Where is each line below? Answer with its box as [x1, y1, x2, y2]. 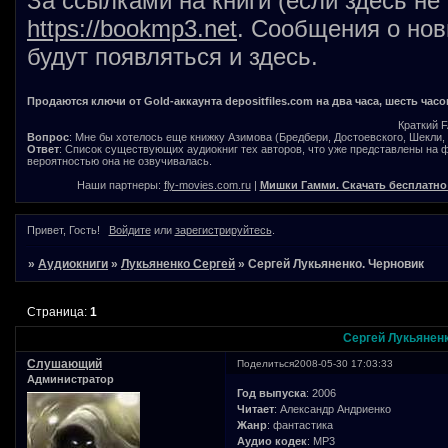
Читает [237, 402, 275, 415]
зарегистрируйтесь [174, 224, 272, 237]
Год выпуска [237, 386, 307, 399]
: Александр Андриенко [274, 402, 392, 415]
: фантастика [267, 418, 334, 431]
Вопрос [27, 131, 69, 144]
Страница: [27, 304, 91, 319]
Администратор [27, 373, 114, 386]
